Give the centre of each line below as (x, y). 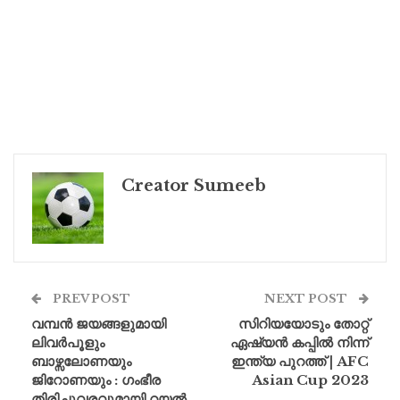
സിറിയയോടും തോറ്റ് (304, 323)
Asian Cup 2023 (310, 379)
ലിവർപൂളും (68, 342)
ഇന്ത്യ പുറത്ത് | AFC (300, 361)
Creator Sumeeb (194, 185)
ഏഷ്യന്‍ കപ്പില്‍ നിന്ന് (300, 342)
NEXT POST (307, 298)
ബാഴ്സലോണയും (81, 361)
